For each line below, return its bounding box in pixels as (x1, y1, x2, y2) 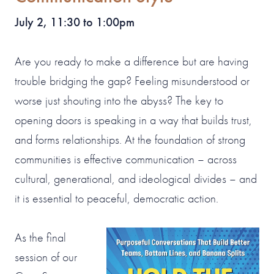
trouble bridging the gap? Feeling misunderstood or (15, 72, 250, 89)
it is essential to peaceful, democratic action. (15, 190, 218, 206)
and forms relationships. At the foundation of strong (15, 131, 245, 147)
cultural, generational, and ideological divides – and (15, 170, 257, 187)
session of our (15, 248, 77, 265)
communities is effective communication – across (15, 150, 237, 167)
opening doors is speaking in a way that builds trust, (15, 111, 252, 128)
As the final (15, 229, 66, 245)
